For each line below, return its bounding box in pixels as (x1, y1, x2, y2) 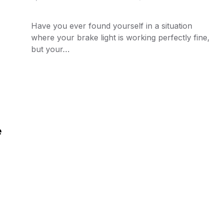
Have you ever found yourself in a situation (31, 21, 192, 31)
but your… (31, 44, 70, 54)
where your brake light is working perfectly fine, (31, 33, 210, 42)
